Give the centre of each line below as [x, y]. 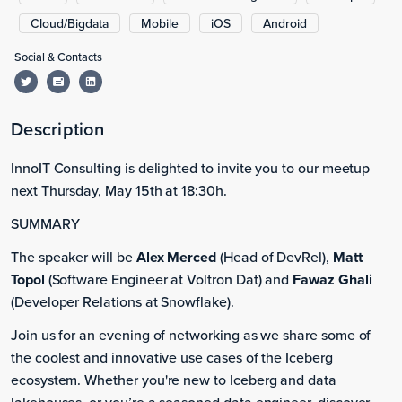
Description [57, 129]
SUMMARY [45, 224]
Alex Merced [176, 258]
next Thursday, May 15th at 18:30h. [119, 191]
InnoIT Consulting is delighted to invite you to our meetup [191, 168]
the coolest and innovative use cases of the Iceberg [172, 358]
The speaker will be [74, 257]
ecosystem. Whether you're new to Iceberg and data [174, 380]
